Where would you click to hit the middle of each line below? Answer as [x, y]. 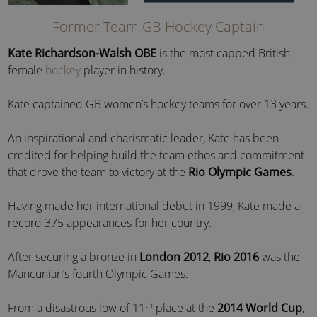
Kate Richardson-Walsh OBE [82, 53]
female [27, 70]
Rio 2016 [237, 257]
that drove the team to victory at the [98, 172]
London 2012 [174, 257]
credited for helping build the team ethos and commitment [156, 155]
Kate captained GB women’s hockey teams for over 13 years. [158, 104]
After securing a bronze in [74, 257]
